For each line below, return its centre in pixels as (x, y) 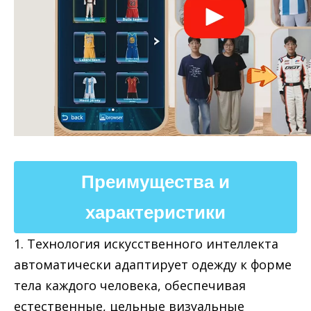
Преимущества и (155, 182)
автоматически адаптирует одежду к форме (153, 264)
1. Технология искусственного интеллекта (146, 244)
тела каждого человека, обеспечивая (130, 285)
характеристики (155, 212)
